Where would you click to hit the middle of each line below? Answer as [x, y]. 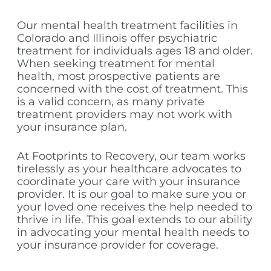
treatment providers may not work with [125, 114]
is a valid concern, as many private [111, 101]
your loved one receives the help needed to [135, 207]
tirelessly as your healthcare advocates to [129, 168]
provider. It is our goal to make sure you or [132, 194]
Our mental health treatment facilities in [127, 25]
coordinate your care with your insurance [129, 181]
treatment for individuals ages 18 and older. [135, 51]
